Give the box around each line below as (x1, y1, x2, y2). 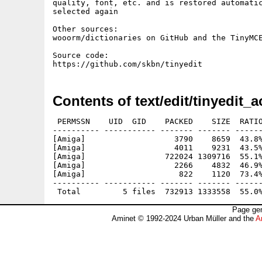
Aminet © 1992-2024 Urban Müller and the (111, 214, 256, 223)
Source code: (53, 51, 109, 60)
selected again (53, 7, 118, 16)
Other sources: (53, 25, 118, 33)
